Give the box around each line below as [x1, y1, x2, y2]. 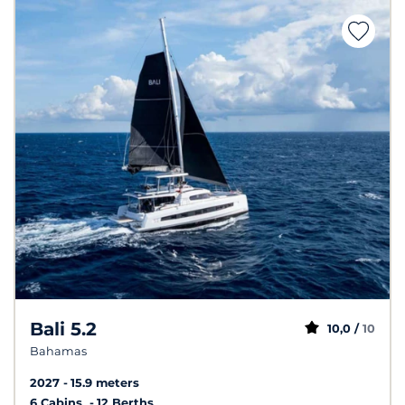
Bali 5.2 [30, 317, 97, 340]
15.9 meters [71, 375, 139, 390]
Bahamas [30, 344, 87, 358]
